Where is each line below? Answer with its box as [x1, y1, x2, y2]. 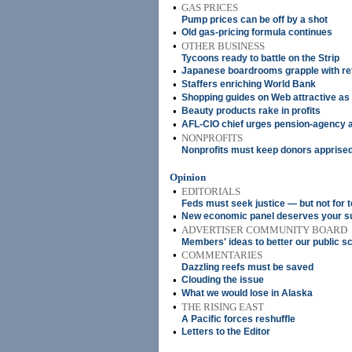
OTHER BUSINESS [181, 40, 265, 52]
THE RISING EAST [181, 301, 264, 313]
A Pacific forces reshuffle [181, 313, 295, 324]
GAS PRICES [181, 2, 238, 13]
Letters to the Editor [181, 326, 270, 337]
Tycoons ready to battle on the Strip [181, 53, 339, 64]
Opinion [170, 171, 206, 183]
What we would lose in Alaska [181, 288, 313, 299]
